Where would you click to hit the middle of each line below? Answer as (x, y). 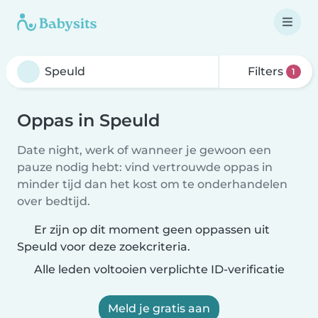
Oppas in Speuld (88, 120)
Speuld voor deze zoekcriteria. (104, 247)
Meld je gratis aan (159, 308)
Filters (266, 71)
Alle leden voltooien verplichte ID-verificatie (158, 269)
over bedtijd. (54, 201)
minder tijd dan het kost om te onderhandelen (152, 184)
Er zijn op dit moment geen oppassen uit (152, 230)
